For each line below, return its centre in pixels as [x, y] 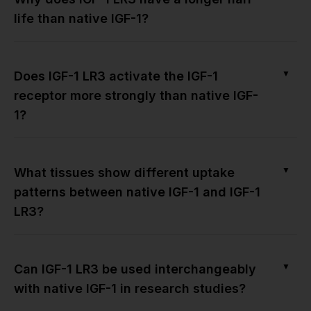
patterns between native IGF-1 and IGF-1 [137, 192]
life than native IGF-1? [81, 18]
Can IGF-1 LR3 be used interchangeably [135, 269]
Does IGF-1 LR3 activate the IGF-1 [116, 76]
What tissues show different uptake [124, 172]
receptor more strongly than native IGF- [136, 95]
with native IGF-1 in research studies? [130, 288]
